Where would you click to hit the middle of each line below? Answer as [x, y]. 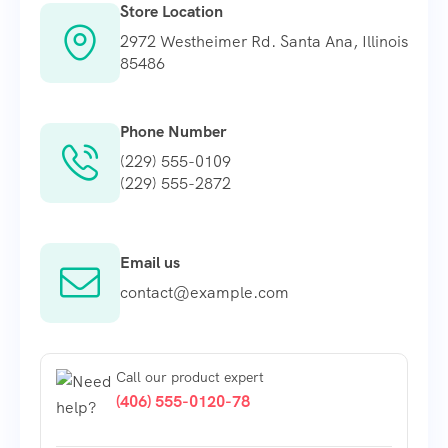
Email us [150, 262]
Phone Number [173, 131]
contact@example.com [204, 292]
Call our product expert [190, 377]
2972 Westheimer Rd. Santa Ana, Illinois [264, 41]
